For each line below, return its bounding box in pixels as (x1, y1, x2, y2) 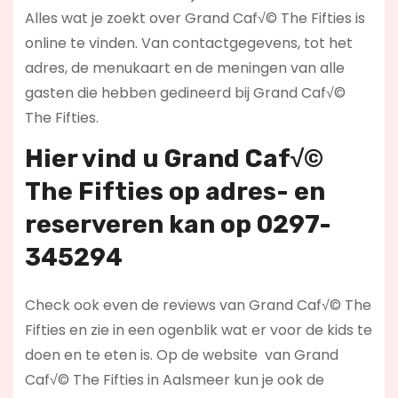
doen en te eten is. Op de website (24, 344, 261, 365)
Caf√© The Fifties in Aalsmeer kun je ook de (24, 369, 324, 390)
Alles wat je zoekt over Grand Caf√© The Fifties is (24, 8, 365, 29)
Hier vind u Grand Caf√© (24, 143, 323, 173)
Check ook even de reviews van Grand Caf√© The (24, 294, 371, 315)
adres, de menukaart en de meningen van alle (24, 58, 345, 79)
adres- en (204, 176, 325, 206)
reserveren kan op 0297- (24, 209, 331, 239)
